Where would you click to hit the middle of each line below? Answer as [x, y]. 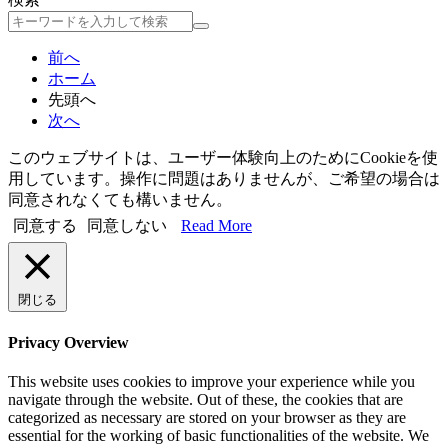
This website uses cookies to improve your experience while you [211, 381]
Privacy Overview [68, 342]
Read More [216, 226]
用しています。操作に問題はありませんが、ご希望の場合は [224, 179]
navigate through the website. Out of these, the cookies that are [205, 399]
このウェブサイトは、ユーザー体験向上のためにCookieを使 [223, 158]
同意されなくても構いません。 [120, 200]
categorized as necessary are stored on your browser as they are [207, 417]
